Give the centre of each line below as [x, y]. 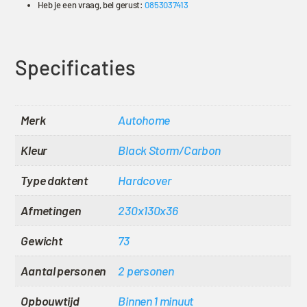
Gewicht [42, 240]
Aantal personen [63, 270]
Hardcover [145, 180]
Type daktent [54, 180]
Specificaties [76, 67]
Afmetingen [51, 210]
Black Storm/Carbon [170, 150]
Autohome [144, 120]
